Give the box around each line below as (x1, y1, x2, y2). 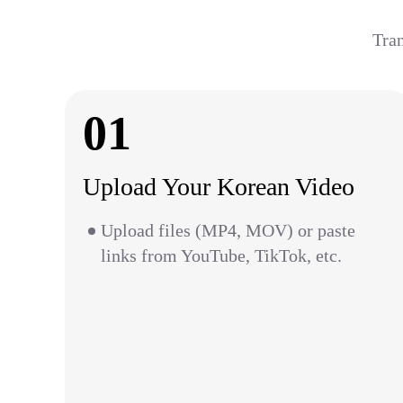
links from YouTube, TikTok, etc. (101, 246, 342, 265)
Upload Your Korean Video (83, 173, 354, 201)
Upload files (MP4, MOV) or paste (101, 220, 355, 240)
